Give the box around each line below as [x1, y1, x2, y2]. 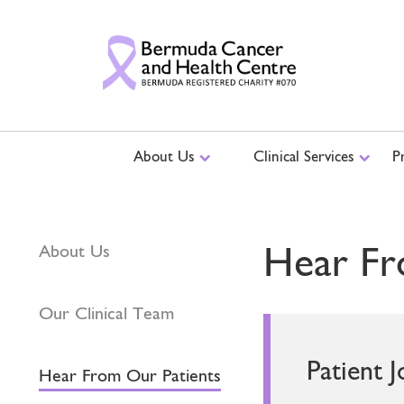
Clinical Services [252, 147, 359, 165]
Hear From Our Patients [39, 364, 221, 386]
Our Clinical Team [39, 302, 174, 324]
